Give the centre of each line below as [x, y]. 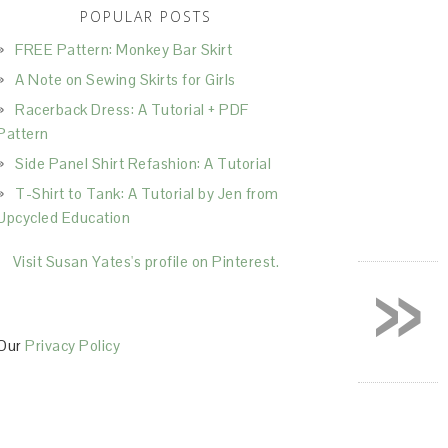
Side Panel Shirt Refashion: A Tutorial [143, 163]
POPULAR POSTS [146, 16]
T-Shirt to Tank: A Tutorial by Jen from [147, 193]
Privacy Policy [72, 345]
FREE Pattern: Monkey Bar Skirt [123, 49]
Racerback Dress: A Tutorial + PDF [132, 109]
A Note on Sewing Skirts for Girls [125, 79]
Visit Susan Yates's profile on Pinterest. [146, 261]
